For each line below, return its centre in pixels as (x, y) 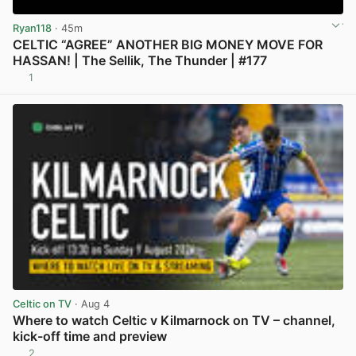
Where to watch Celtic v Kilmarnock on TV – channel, (174, 320)
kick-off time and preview (90, 336)
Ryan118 (32, 28)
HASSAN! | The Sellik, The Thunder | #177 (140, 60)
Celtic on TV (42, 304)
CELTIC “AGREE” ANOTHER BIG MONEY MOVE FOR (168, 44)
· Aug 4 (91, 304)
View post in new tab (291, 83)
